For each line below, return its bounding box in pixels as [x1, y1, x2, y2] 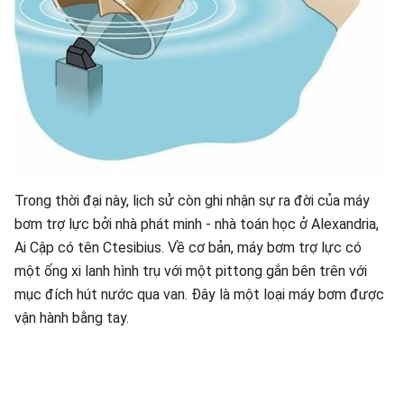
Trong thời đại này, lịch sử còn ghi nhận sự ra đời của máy [14, 192, 370, 209]
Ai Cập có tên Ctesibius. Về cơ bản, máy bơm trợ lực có [14, 239, 362, 256]
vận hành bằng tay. [14, 309, 129, 326]
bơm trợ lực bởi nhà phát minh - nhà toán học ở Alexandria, [14, 216, 379, 233]
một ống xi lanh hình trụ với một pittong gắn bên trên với [14, 262, 367, 280]
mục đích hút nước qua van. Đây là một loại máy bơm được [14, 286, 384, 303]
